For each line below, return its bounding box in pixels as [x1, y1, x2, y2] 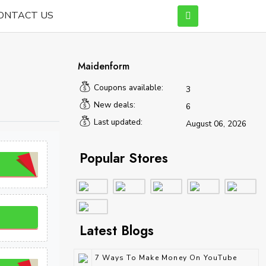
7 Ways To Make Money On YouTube [95, 253, 237, 262]
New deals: [94, 99, 136, 110]
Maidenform [78, 59, 129, 73]
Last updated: [94, 116, 143, 128]
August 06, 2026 [183, 118, 247, 129]
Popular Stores [80, 148, 168, 167]
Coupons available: [94, 82, 164, 93]
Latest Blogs [80, 221, 154, 240]
